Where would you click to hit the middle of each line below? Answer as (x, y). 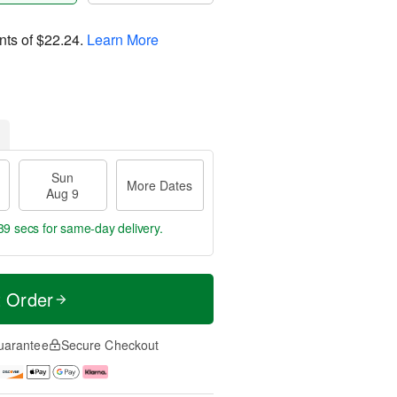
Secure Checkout (110, 345)
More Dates (160, 185)
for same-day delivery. (101, 228)
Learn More (123, 39)
